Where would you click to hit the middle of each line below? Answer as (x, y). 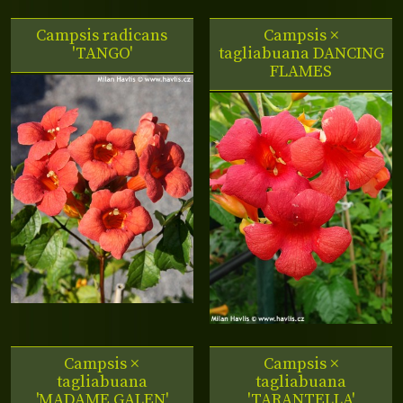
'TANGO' (102, 54)
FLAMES (301, 72)
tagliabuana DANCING (301, 54)
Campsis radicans (102, 36)
